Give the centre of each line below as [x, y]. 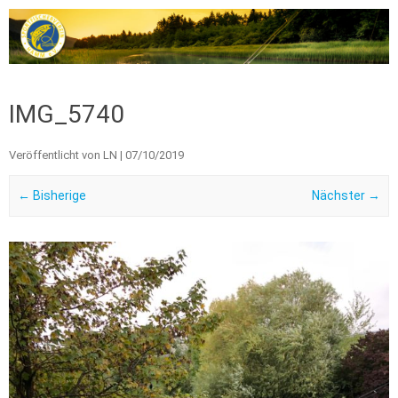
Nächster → [346, 196]
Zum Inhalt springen [256, 70]
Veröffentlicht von [56, 155]
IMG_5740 [67, 114]
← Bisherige [52, 196]
